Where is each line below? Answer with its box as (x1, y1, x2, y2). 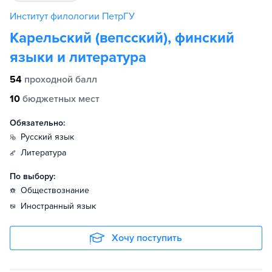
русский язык (25, 132, 74, 142)
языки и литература (10, 49, 146, 66)
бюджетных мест (22, 93, 100, 105)
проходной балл (24, 73, 97, 86)
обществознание (27, 185, 89, 195)
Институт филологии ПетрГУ (10, 10, 135, 22)
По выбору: (10, 171, 55, 182)
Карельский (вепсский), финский (10, 29, 234, 47)
